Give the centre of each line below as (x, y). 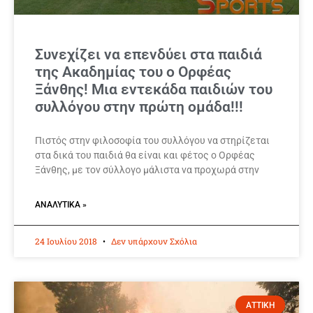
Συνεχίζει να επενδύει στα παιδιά (148, 55)
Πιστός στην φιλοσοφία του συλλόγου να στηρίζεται (152, 141)
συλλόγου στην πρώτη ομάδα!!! (139, 107)
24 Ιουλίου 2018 (67, 241)
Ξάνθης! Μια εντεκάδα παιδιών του (154, 90)
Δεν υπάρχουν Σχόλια (153, 241)
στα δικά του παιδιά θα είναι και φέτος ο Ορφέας (145, 155)
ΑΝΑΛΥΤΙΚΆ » (61, 205)
